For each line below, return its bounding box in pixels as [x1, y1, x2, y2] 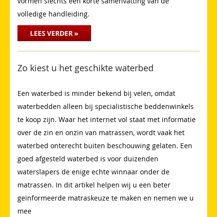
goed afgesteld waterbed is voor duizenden [17, 154, 158, 164]
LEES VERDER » [30, 29, 79, 38]
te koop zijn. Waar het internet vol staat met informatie [17, 115, 196, 124]
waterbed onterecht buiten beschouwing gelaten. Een [17, 141, 192, 151]
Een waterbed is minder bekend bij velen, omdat [17, 89, 175, 98]
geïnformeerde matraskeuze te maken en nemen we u [17, 193, 194, 203]
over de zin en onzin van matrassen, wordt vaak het [17, 128, 185, 138]
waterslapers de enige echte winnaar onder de [17, 167, 170, 177]
